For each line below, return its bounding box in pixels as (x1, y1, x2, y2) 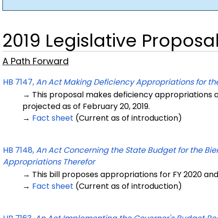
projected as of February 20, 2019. (22, 101, 150, 112)
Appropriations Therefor (3, 156, 95, 167)
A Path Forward (2, 55, 69, 67)
